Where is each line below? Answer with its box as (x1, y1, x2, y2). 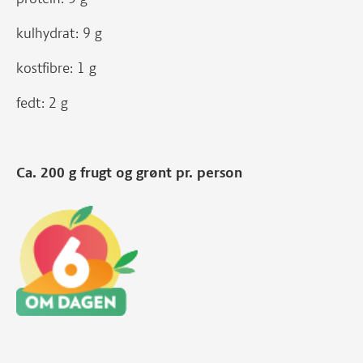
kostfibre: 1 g (16, 59, 96, 77)
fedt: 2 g (16, 94, 68, 112)
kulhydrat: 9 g (16, 24, 102, 42)
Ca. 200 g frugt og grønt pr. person (16, 164, 242, 181)
